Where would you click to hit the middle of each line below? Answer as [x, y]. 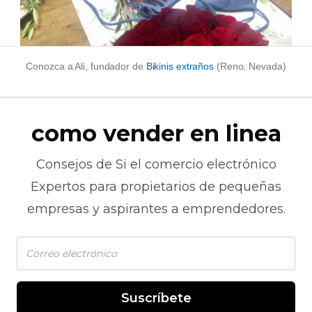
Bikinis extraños [180, 66]
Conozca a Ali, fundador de [86, 66]
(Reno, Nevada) [250, 66]
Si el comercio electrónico [196, 164]
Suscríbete [156, 298]
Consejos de [76, 164]
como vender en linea [156, 133]
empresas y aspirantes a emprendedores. [156, 209]
